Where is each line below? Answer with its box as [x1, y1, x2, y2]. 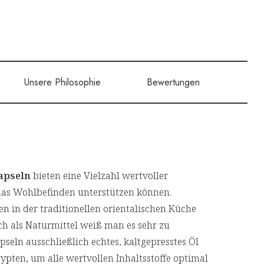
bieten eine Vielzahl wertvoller [30, 169, 168, 183]
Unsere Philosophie [24, 75, 101, 90]
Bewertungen [146, 75, 200, 90]
